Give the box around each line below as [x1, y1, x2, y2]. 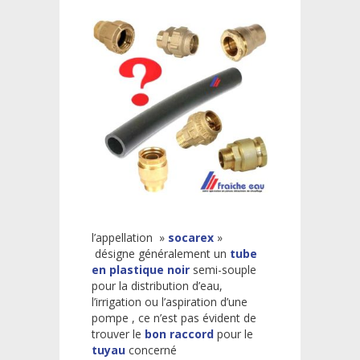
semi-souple [190, 261, 256, 277]
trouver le [92, 325, 141, 342]
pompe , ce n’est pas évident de [92, 309, 256, 325]
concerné [125, 342, 177, 358]
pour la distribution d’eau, [92, 277, 223, 293]
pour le [217, 325, 253, 342]
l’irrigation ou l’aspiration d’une [92, 293, 247, 309]
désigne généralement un [92, 245, 230, 261]
